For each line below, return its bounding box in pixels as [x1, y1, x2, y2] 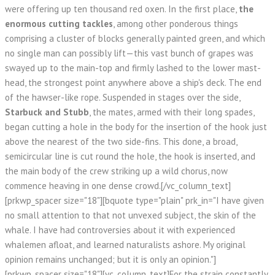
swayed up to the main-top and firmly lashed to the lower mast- [5, 62, 261, 74]
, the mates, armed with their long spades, [89, 106, 254, 118]
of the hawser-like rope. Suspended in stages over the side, [5, 91, 240, 103]
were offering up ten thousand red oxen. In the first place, [5, 3, 239, 15]
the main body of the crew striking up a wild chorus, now [5, 165, 228, 177]
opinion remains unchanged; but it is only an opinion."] [5, 254, 216, 265]
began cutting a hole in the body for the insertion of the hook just [5, 121, 267, 133]
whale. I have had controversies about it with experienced [5, 224, 235, 236]
